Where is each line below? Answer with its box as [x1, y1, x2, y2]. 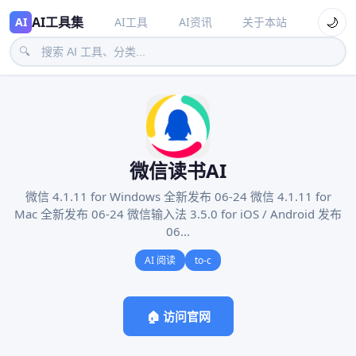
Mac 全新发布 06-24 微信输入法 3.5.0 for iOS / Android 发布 [14, 206, 342, 222]
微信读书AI [130, 157, 226, 184]
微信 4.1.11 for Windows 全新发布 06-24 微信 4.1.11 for [25, 188, 331, 204]
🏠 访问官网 [145, 308, 211, 324]
